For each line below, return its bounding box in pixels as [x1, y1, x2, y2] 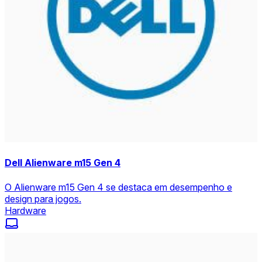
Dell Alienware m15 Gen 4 [5, 157, 120, 169]
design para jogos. [5, 192, 81, 205]
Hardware [5, 204, 46, 216]
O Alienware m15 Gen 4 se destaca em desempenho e [5, 181, 232, 193]
